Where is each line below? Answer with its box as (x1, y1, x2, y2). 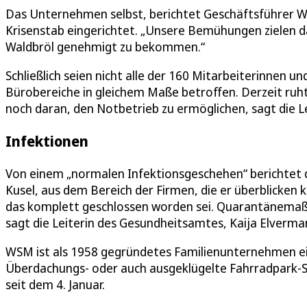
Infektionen (5, 131, 88, 151)
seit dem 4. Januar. (5, 276, 105, 293)
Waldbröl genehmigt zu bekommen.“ (5, 38, 205, 56)
